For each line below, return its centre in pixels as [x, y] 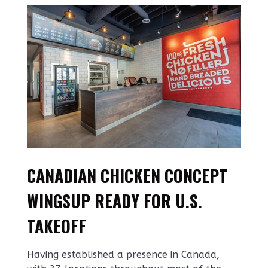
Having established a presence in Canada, [123, 254]
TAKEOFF [57, 226]
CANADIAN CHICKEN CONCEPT [127, 175]
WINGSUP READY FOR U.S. [115, 200]
